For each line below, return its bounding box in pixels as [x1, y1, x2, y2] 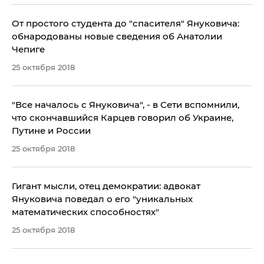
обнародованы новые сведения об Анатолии [12, 31, 222, 42]
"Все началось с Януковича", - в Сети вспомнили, [12, 99, 239, 111]
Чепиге [12, 44, 45, 55]
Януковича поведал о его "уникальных [12, 193, 193, 205]
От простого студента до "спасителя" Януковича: [12, 18, 239, 29]
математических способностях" [12, 206, 159, 218]
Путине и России [12, 125, 91, 137]
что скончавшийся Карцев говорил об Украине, [12, 112, 233, 124]
